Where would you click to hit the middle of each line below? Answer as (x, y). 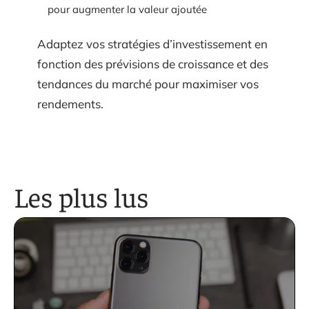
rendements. (70, 104)
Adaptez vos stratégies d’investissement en (152, 44)
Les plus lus (81, 197)
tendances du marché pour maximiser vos (148, 84)
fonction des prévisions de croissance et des (153, 64)
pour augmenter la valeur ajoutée (127, 9)
